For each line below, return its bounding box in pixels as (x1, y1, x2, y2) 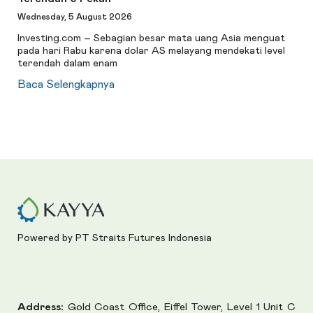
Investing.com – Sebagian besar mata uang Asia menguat (17, 34, 286, 44)
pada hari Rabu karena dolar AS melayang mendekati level (17, 46, 286, 57)
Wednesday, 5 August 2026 (17, 12, 133, 21)
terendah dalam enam (17, 59, 118, 69)
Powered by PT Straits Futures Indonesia (17, 233, 212, 243)
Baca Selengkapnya (17, 79, 115, 91)
